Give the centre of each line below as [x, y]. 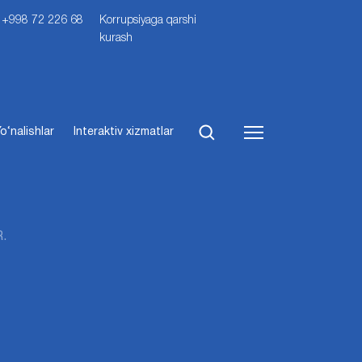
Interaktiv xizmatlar [124, 132]
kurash [116, 38]
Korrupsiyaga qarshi [148, 21]
